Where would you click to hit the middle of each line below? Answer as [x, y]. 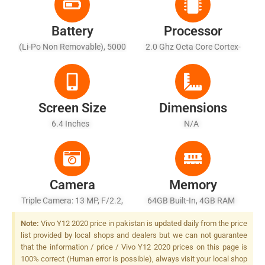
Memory [193, 185]
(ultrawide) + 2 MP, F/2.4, [72, 226]
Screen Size [72, 108]
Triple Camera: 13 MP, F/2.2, [72, 200]
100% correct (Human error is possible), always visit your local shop [134, 258]
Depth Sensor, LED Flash [72, 239]
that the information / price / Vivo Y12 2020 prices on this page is [134, 247]
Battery [72, 31]
